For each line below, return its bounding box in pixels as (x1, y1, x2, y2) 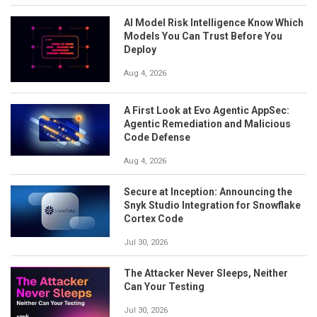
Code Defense (124, 131, 190, 143)
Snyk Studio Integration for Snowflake (124, 199, 301, 211)
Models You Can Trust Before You (124, 30, 282, 42)
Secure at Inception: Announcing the (124, 185, 292, 197)
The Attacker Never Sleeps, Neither (124, 267, 288, 279)
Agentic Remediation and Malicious (124, 117, 291, 129)
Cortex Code (124, 212, 183, 224)
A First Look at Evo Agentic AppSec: (124, 104, 289, 116)
